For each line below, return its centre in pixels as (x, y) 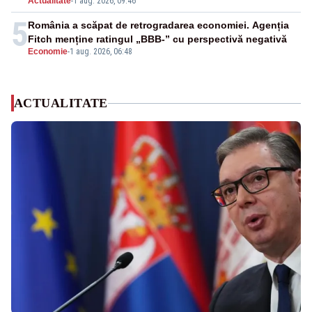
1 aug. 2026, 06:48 (101, 52)
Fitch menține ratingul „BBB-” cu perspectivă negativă (157, 39)
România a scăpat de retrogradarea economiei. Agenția (158, 25)
